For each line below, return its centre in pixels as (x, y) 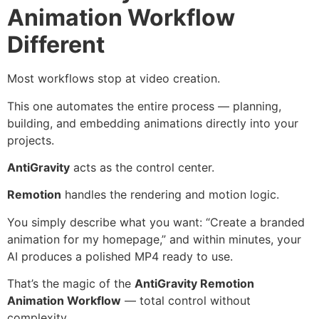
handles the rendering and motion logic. (170, 195)
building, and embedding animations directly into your (153, 123)
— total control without (186, 301)
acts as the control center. (142, 167)
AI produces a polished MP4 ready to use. (120, 256)
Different (56, 45)
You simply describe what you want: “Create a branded (156, 222)
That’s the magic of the (71, 284)
